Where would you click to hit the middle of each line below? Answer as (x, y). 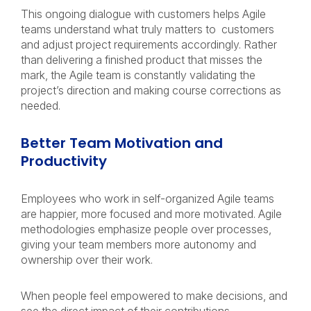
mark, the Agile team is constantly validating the (138, 75)
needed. (42, 106)
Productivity (66, 161)
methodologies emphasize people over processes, (146, 229)
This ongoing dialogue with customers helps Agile (143, 14)
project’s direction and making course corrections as (151, 90)
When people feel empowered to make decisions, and (154, 296)
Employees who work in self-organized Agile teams (148, 199)
